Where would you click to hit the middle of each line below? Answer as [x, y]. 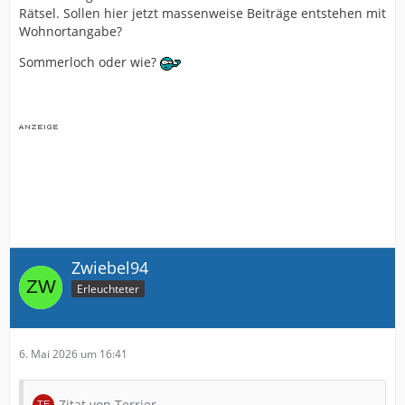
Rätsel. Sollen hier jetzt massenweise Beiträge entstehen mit [202, 13]
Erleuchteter [108, 288]
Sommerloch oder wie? [89, 61]
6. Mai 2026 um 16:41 [73, 353]
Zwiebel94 [110, 267]
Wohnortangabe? [71, 31]
